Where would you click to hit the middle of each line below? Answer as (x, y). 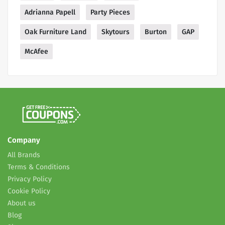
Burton (156, 32)
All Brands (24, 155)
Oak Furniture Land (55, 32)
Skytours (116, 32)
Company (24, 140)
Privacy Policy (30, 179)
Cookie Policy (29, 191)
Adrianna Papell (50, 12)
